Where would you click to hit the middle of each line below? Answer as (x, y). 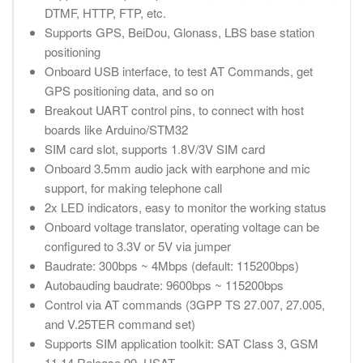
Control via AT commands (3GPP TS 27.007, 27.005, (184, 305)
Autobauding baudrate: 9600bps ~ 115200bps (164, 285)
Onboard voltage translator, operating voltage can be (181, 227)
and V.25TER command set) (120, 324)
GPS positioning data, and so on (129, 91)
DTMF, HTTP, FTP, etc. (105, 13)
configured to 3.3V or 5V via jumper (137, 246)
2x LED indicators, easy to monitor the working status (185, 207)
